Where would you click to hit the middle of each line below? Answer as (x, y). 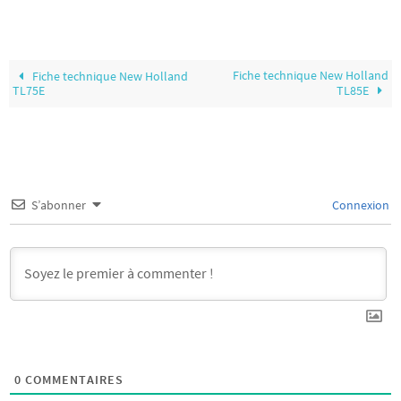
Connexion (359, 205)
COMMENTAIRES (73, 380)
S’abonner (59, 205)
